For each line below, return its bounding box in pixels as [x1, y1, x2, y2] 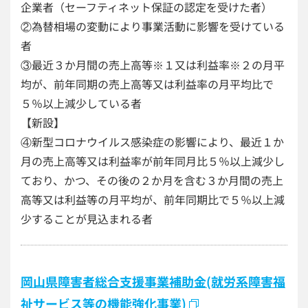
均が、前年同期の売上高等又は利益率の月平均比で [21, 76, 274, 92]
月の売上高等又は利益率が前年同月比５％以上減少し [21, 153, 285, 169]
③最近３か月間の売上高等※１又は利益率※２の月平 [21, 56, 285, 73]
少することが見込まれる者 [21, 210, 153, 227]
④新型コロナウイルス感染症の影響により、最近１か [21, 133, 284, 150]
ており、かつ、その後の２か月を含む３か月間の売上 [21, 172, 283, 188]
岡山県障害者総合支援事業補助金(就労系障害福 [21, 272, 285, 290]
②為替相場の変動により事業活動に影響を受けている [21, 18, 285, 34]
